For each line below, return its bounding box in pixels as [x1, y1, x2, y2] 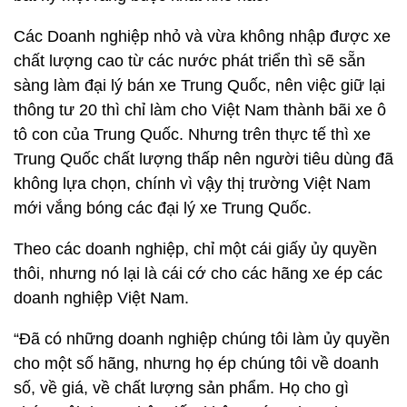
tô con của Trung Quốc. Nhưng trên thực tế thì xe [14, 125, 371, 144]
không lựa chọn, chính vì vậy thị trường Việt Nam [14, 174, 371, 193]
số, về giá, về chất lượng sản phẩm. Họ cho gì [14, 379, 349, 397]
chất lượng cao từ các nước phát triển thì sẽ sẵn [14, 52, 365, 70]
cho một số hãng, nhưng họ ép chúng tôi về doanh [14, 354, 379, 372]
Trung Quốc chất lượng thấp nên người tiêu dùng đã [14, 150, 393, 168]
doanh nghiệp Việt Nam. [14, 289, 189, 307]
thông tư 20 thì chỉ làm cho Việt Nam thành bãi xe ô [14, 101, 386, 119]
